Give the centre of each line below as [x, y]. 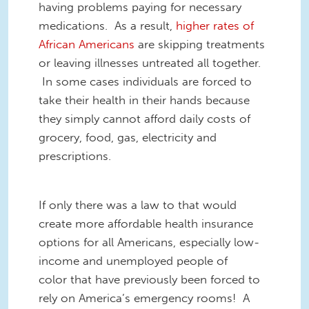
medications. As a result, [107, 25]
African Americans [87, 44]
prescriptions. [75, 156]
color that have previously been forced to [149, 279]
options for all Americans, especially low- [149, 242]
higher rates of [215, 25]
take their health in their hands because [144, 100]
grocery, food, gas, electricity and [128, 137]
